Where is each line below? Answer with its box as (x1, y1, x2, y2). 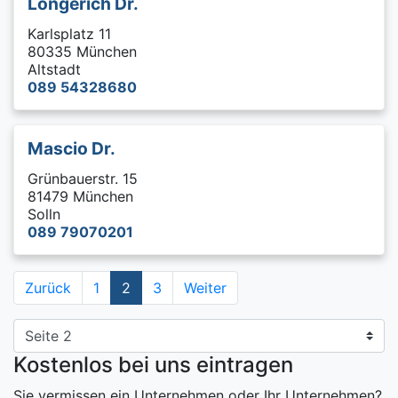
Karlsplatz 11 (28, 25, 111, 43)
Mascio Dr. (28, 138, 115, 159)
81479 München (28, 187, 133, 205)
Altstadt (28, 60, 81, 78)
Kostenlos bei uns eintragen (13, 352, 293, 378)
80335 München (28, 43, 137, 60)
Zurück (25, 279, 71, 297)
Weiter (184, 279, 227, 297)
